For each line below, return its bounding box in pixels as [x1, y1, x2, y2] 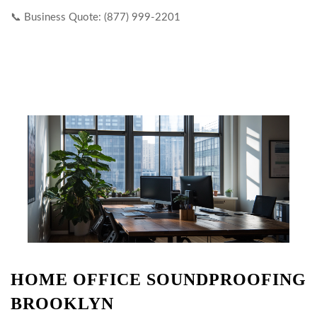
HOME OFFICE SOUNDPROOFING [11, 270, 306, 289]
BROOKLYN [11, 294, 114, 313]
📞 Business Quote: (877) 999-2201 [11, 12, 180, 23]
